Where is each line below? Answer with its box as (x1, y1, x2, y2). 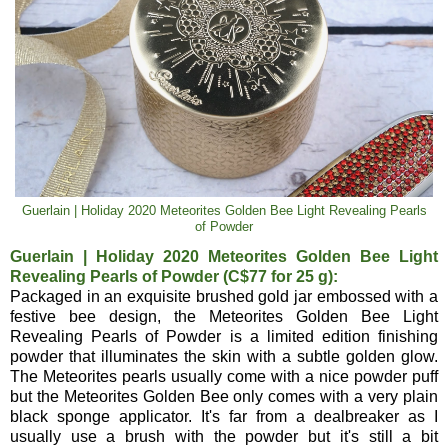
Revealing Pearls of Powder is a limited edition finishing (10, 328, 438, 346)
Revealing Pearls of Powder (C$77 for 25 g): (10, 268, 338, 286)
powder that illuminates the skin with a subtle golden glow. (10, 348, 438, 366)
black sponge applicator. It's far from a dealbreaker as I (10, 408, 438, 426)
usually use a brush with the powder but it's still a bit (10, 428, 438, 446)
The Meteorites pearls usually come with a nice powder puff (10, 368, 438, 386)
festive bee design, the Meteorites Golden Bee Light (10, 308, 438, 326)
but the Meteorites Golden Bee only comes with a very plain (10, 388, 438, 406)
